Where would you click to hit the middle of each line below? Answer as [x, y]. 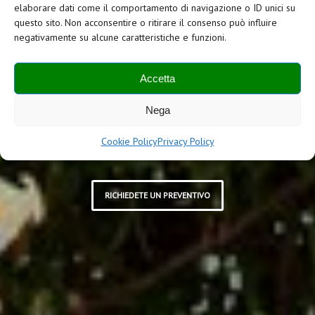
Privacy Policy [186, 141]
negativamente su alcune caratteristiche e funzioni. [120, 37]
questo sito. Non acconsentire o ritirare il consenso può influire [146, 22]
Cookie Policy [129, 141]
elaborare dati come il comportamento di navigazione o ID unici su [155, 8]
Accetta [157, 78]
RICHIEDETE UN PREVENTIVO [157, 195]
